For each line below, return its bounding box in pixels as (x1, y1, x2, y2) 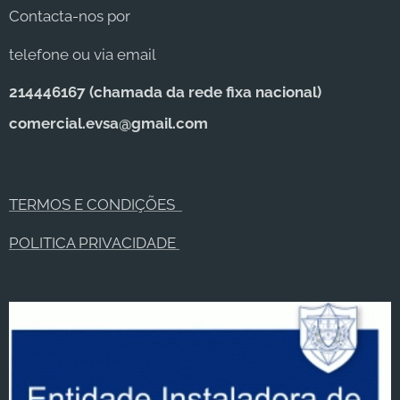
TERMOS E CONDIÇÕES (9, 196, 182, 214)
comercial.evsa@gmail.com (9, 114, 208, 133)
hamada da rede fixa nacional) (103, 83, 321, 102)
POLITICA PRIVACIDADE (9, 234, 179, 253)
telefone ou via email (9, 46, 156, 64)
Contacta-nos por (9, 7, 130, 26)
